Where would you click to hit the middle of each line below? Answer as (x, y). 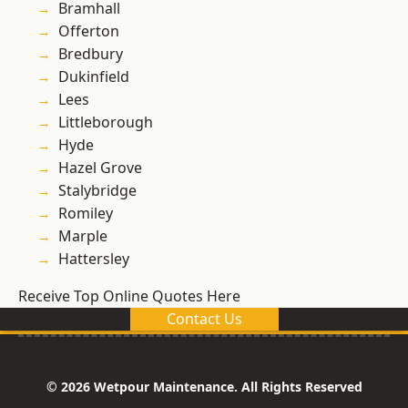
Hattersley (94, 259)
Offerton (89, 31)
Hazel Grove (100, 168)
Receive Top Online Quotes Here (129, 296)
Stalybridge (97, 191)
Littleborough (106, 122)
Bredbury (91, 54)
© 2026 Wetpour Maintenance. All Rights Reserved (204, 387)
